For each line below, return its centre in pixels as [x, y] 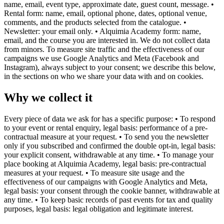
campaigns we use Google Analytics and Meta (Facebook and [101, 58]
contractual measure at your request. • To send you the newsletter [106, 136]
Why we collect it [48, 97]
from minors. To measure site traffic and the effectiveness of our [104, 49]
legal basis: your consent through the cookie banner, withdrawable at [112, 190]
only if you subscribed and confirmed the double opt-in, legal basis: [110, 145]
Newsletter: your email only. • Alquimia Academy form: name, [102, 31]
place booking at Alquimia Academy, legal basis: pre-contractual [105, 163]
